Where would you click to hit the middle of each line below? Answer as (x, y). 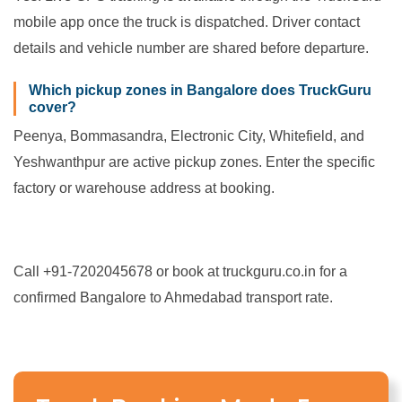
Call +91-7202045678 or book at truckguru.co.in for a (180, 271)
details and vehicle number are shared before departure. (191, 48)
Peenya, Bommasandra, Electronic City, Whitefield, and (189, 135)
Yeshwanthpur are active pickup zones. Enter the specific (194, 162)
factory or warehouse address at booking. (144, 188)
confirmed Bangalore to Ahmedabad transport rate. (173, 297)
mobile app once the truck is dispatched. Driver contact (187, 22)
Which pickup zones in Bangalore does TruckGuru (200, 90)
